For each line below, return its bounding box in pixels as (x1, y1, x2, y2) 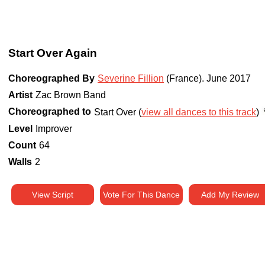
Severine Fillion (98, 73, 164, 84)
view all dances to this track (141, 107, 256, 118)
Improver (35, 124, 72, 134)
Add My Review (201, 190, 259, 200)
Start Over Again (8, 47, 97, 60)
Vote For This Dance (103, 190, 180, 200)
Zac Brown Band (35, 90, 106, 101)
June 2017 (206, 73, 251, 84)
